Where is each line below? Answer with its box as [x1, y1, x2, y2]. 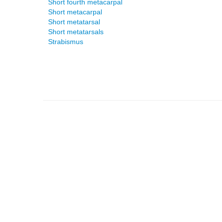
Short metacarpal [48, 8, 102, 16]
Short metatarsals [48, 28, 104, 36]
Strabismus [48, 38, 83, 46]
